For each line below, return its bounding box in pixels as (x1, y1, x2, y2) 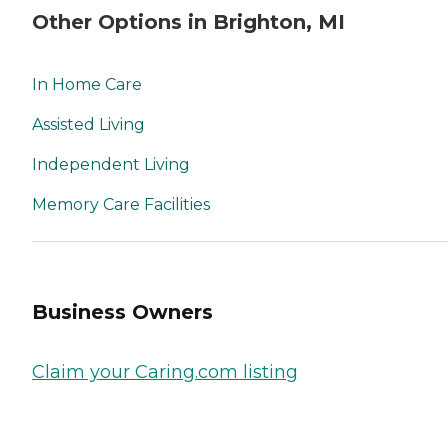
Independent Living (32, 154, 190, 174)
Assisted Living (32, 114, 145, 134)
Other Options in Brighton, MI (32, 10, 345, 35)
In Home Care (32, 74, 142, 94)
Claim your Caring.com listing (32, 360, 298, 383)
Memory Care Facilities (32, 194, 210, 214)
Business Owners (32, 300, 213, 325)
